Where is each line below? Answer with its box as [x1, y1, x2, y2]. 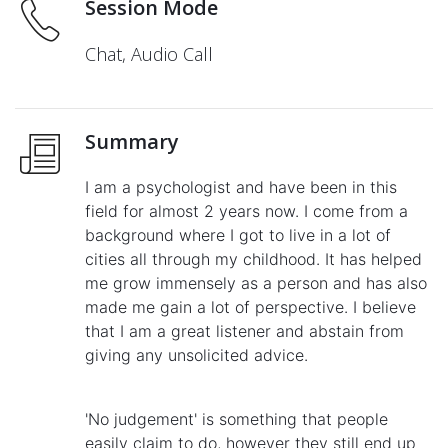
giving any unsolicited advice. [85, 344, 308, 365]
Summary [85, 127, 179, 155]
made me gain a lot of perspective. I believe [85, 296, 416, 317]
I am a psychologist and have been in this [85, 176, 397, 197]
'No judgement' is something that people [85, 408, 388, 429]
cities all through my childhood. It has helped [85, 248, 422, 269]
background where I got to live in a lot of [85, 224, 391, 245]
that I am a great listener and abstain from [85, 320, 404, 341]
